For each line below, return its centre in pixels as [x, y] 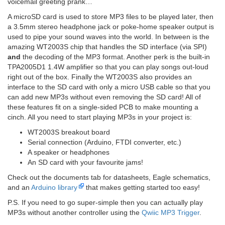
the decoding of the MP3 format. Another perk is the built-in [115, 57]
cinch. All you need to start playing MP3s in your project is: [100, 117]
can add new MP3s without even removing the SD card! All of [104, 97]
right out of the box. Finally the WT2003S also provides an [100, 77]
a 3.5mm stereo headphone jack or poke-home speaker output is [111, 27]
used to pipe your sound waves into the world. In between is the [108, 37]
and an [19, 187]
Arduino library [54, 187]
